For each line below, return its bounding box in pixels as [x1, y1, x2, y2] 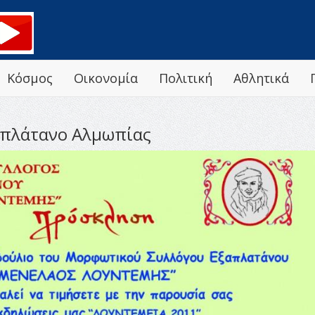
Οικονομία [74, 70, 138, 86]
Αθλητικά [233, 70, 289, 86]
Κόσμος [7, 70, 53, 86]
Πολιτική [159, 70, 212, 86]
